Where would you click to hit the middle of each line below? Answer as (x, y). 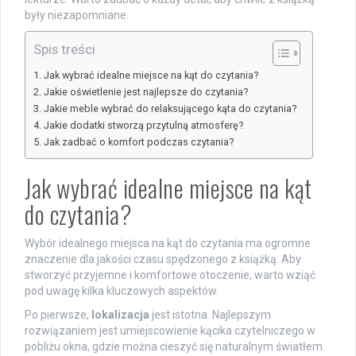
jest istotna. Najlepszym (210, 315)
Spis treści (64, 50)
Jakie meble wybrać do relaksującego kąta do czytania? (170, 109)
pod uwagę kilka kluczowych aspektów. (122, 291)
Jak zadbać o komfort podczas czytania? (138, 142)
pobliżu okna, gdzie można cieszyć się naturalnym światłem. (175, 347)
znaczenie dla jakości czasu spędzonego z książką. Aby (163, 259)
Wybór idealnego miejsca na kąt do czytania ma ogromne (168, 244)
